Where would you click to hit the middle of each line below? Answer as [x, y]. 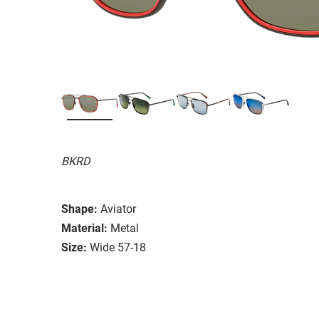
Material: [84, 228]
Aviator [118, 209]
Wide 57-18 [118, 247]
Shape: [79, 209]
